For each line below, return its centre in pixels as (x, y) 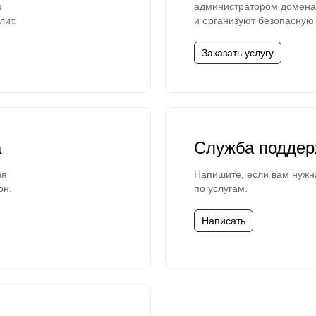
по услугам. (221, 188)
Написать (224, 221)
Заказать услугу (238, 53)
